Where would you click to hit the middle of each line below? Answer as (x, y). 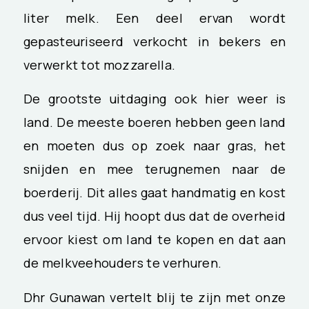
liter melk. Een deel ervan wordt (154, 18)
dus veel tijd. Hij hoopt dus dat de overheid (154, 216)
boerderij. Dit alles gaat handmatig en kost (154, 193)
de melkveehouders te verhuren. (122, 263)
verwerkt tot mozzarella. (99, 64)
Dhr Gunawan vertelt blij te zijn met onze (154, 297)
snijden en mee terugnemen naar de (154, 169)
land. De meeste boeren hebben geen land (154, 122)
